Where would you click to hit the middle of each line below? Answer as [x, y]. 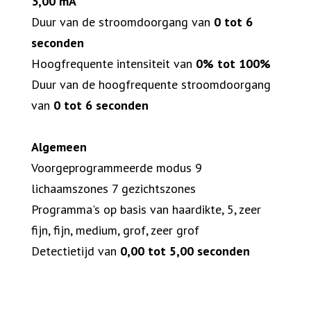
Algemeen [59, 147]
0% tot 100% [233, 64]
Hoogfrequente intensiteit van [114, 64]
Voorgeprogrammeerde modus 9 [117, 168]
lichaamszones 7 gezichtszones [114, 189]
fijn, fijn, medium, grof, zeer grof [115, 230]
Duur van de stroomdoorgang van [123, 22]
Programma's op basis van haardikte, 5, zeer [146, 210]
